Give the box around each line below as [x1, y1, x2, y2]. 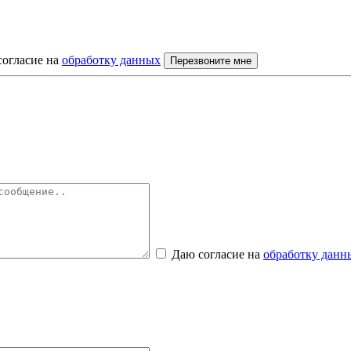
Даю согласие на [172, 247, 263, 261]
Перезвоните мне [170, 54, 251, 67]
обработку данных [62, 52, 161, 67]
